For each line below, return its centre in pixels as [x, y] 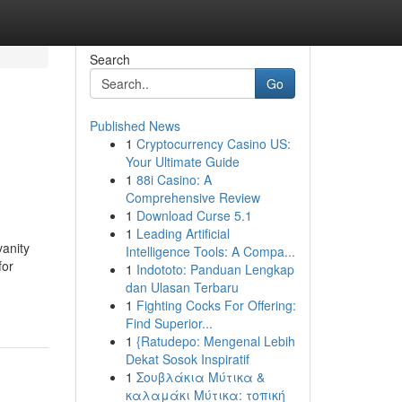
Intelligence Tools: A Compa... [210, 251]
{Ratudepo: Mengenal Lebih [215, 341]
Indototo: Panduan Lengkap [215, 269]
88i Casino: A [174, 179]
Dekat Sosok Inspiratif [187, 359]
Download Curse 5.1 [194, 215]
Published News [135, 126]
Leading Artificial [183, 233]
